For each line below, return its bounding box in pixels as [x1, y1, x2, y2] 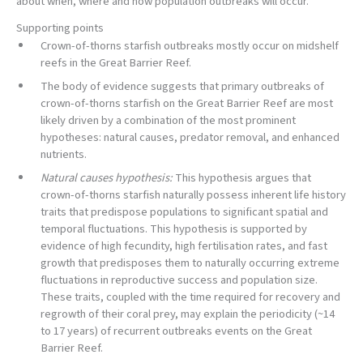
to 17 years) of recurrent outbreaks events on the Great [41, 322, 312, 340]
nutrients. [41, 146, 87, 164]
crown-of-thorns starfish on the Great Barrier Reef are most [41, 95, 333, 113]
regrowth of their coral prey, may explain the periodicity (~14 [41, 305, 335, 323]
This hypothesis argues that [175, 169, 311, 187]
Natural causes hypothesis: [41, 169, 175, 187]
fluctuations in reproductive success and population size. [41, 271, 318, 289]
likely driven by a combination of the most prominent [41, 112, 296, 130]
